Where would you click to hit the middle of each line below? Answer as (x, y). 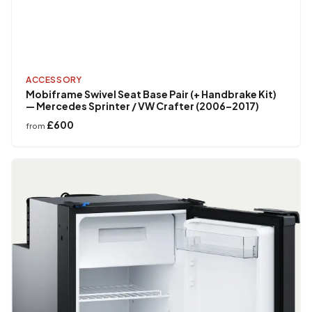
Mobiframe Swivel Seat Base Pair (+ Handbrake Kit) (151, 94)
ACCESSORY (54, 80)
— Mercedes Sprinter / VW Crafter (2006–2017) (142, 106)
